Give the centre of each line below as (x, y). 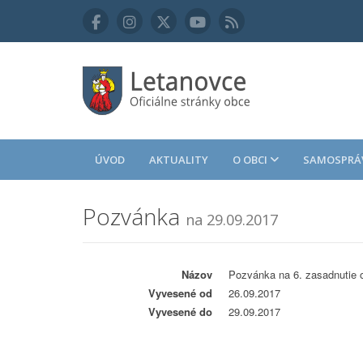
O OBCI (251, 160)
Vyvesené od (180, 293)
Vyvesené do (180, 312)
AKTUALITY (179, 160)
